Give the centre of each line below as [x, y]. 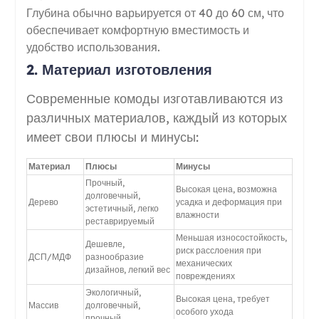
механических [204, 263]
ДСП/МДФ [49, 256]
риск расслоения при [218, 250]
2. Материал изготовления [119, 69]
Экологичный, [113, 292]
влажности [197, 214]
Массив [43, 305]
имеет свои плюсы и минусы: [112, 137]
